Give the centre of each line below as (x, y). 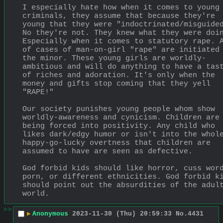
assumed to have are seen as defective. (108, 151)
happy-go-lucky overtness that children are (116, 143)
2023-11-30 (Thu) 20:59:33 (122, 214)
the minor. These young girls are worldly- (114, 58)
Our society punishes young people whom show (119, 109)
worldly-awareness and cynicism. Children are (121, 117)
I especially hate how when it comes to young (121, 7)
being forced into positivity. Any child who (119, 126)
